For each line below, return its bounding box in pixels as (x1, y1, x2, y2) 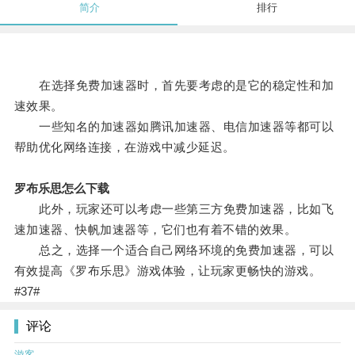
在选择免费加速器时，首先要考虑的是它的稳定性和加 (13, 78, 334, 93)
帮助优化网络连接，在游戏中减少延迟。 (13, 140, 235, 155)
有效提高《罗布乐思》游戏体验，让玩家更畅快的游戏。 (13, 264, 322, 278)
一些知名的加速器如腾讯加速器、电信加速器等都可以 (13, 120, 334, 134)
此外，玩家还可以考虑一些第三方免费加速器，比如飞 (13, 202, 334, 216)
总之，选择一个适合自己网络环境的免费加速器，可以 (13, 243, 334, 258)
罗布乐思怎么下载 (13, 181, 109, 196)
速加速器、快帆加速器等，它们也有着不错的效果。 (13, 223, 297, 237)
